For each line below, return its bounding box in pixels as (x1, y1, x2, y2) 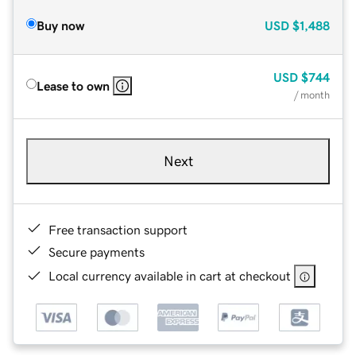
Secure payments (48, 245, 145, 258)
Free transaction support (48, 222, 188, 236)
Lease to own (37, 79, 110, 92)
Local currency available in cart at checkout (48, 269, 291, 282)
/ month (294, 89, 330, 100)
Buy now (37, 18, 84, 32)
